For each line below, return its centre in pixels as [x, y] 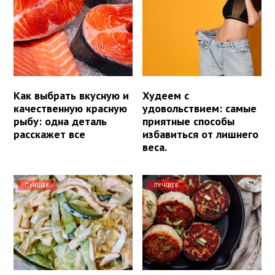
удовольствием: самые [200, 109]
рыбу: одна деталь [60, 122]
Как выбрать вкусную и [71, 96]
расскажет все [49, 134]
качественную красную [70, 109]
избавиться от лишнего [201, 134]
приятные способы [189, 122]
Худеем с [166, 96]
